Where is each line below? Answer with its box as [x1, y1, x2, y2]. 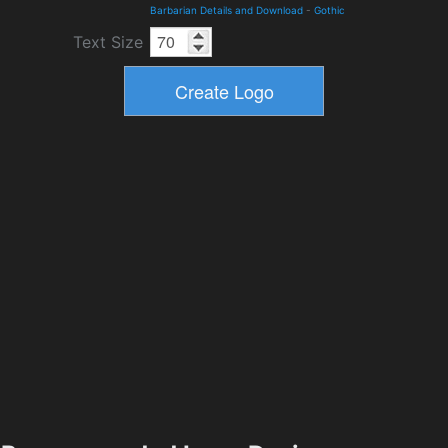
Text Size [73, 32, 143, 52]
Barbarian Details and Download [150, 4, 303, 16]
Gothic [314, 4, 345, 16]
